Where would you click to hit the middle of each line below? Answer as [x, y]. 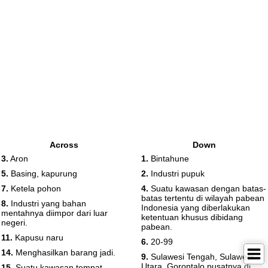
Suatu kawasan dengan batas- [207, 188]
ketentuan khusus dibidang [192, 217]
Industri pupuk [176, 173]
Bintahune [169, 159]
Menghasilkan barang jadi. [64, 252]
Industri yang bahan [47, 203]
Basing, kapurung [43, 173]
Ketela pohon [35, 188]
